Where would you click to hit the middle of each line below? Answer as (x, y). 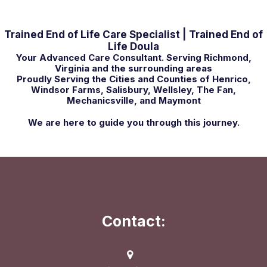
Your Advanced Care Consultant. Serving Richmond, (133, 58)
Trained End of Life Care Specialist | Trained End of (133, 35)
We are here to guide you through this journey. (133, 123)
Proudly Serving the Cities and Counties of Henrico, (133, 79)
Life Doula (133, 47)
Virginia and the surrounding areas (133, 69)
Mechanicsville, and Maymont (133, 101)
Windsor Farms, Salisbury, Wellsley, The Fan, (133, 90)
